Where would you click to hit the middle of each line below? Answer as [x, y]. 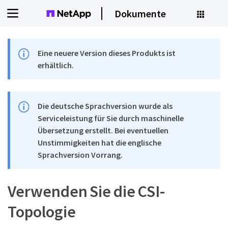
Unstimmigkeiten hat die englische [100, 142]
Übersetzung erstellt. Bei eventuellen [103, 130]
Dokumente [140, 13]
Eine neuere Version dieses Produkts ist [107, 53]
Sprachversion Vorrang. [80, 155]
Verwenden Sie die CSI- [87, 191]
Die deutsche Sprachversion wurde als [105, 106]
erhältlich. [56, 65]
